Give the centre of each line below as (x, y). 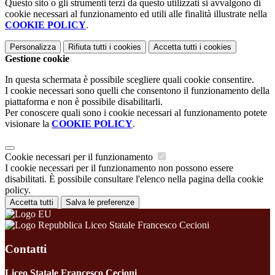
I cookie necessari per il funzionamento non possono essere (119, 168)
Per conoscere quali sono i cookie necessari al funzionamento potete (136, 113)
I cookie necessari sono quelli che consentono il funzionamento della (137, 91)
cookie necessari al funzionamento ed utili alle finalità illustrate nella (136, 14)
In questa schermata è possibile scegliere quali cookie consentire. (130, 80)
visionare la (28, 124)
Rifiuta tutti (87, 47)
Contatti (26, 249)
